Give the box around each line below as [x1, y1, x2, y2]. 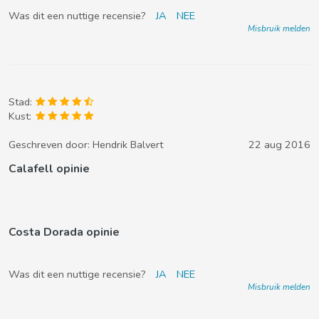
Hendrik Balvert [93, 137, 163, 152]
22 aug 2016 [249, 137, 310, 152]
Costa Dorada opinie [9, 224, 120, 240]
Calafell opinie [9, 161, 90, 177]
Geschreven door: [9, 137, 93, 152]
